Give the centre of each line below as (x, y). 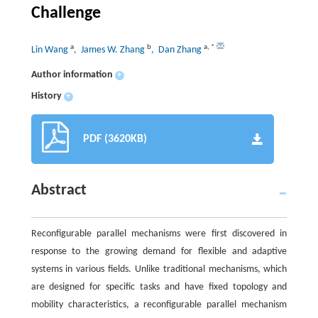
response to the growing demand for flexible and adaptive (159, 252)
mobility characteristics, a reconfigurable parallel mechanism (159, 305)
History (46, 96)
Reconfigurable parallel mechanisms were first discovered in (159, 234)
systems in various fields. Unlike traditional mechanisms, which (159, 269)
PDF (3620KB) (115, 139)
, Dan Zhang (177, 50)
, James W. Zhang (110, 50)
